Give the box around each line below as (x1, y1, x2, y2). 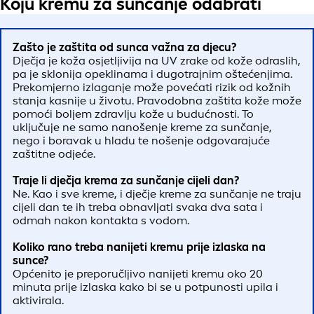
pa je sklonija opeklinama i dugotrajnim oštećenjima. (13, 67, 292, 81)
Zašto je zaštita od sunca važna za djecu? (13, 40, 236, 54)
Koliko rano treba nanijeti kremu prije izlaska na (13, 240, 266, 254)
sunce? (13, 253, 48, 267)
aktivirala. (13, 293, 67, 307)
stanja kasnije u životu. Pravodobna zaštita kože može (13, 93, 301, 107)
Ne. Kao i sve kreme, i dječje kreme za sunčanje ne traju (13, 186, 301, 200)
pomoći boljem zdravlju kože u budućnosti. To (13, 107, 254, 121)
